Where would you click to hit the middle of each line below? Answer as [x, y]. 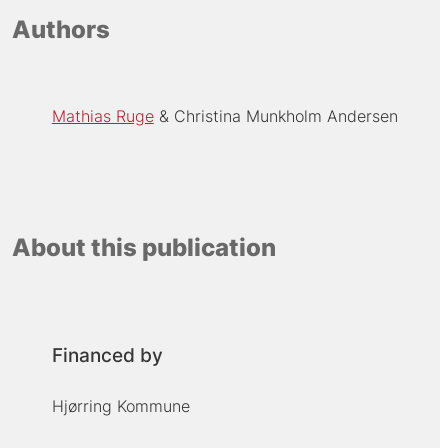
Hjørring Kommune [120, 406]
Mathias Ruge [102, 116]
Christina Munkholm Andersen [285, 116]
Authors [60, 29]
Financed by [107, 356]
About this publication [143, 247]
